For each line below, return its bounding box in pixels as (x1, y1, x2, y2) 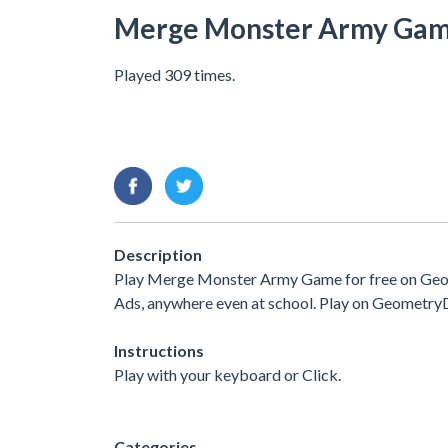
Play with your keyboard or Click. (114, 365, 341, 385)
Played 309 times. (114, 64, 235, 84)
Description (114, 245, 202, 265)
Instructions (114, 341, 204, 361)
